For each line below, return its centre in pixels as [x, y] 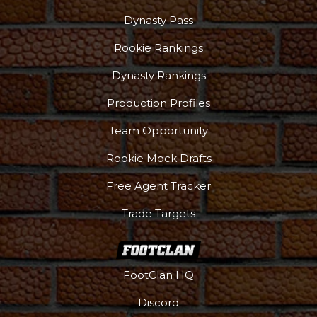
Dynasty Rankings [158, 75]
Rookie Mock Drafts [158, 158]
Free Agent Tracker [158, 185]
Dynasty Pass [158, 20]
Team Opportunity [158, 130]
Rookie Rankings [158, 47]
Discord [158, 302]
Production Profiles [158, 103]
